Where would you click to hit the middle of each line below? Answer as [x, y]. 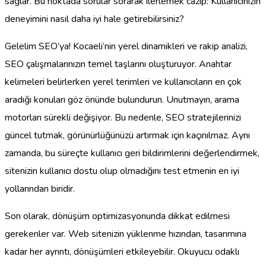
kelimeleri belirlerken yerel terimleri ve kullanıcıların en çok [123, 82]
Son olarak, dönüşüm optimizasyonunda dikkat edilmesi [117, 216]
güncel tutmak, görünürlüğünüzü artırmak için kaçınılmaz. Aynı [127, 135]
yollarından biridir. [40, 189]
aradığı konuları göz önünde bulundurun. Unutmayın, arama [122, 99]
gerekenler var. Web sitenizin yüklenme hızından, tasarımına [126, 234]
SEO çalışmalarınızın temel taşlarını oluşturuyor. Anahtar [118, 64]
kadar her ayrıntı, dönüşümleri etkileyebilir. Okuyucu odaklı [122, 251]
